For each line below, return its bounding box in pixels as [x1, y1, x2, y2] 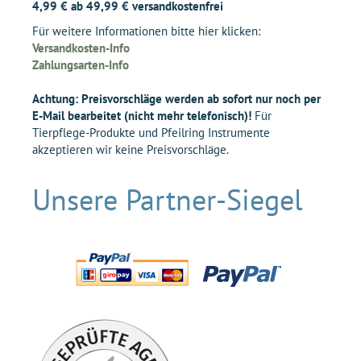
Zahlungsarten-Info [32, 56, 129, 73]
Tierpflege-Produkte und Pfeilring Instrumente [32, 124, 270, 140]
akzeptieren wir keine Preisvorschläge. [32, 141, 229, 157]
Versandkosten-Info [32, 39, 130, 56]
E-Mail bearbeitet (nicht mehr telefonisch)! [32, 107, 255, 123]
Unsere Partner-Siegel [32, 180, 303, 218]
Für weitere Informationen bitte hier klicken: [32, 23, 260, 39]
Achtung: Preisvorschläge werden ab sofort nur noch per [32, 90, 321, 106]
